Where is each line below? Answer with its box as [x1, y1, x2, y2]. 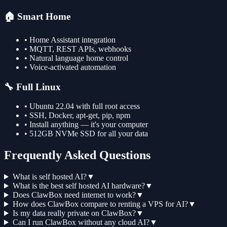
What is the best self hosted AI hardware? [12, 181, 145, 191]
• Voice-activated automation [24, 62, 116, 71]
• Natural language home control [24, 53, 128, 62]
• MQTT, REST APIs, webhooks [24, 44, 131, 53]
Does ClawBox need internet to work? [12, 191, 136, 200]
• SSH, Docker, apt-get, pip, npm [24, 111, 130, 120]
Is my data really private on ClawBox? [12, 209, 136, 218]
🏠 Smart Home [4, 11, 70, 22]
